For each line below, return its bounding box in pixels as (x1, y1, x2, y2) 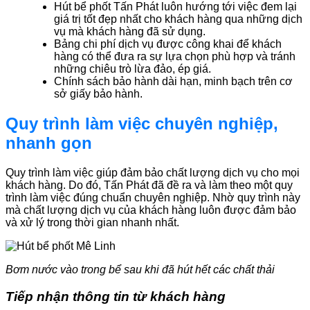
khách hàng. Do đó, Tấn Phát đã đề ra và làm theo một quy (6, 179, 293, 192)
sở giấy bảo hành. (54, 88, 143, 100)
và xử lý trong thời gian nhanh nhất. (6, 217, 179, 229)
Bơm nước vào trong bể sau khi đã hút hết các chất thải (6, 264, 275, 276)
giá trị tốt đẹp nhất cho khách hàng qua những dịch (54, 13, 302, 26)
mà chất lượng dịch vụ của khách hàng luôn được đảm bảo (6, 204, 296, 217)
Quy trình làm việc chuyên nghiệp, (6, 114, 278, 134)
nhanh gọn (6, 134, 92, 153)
